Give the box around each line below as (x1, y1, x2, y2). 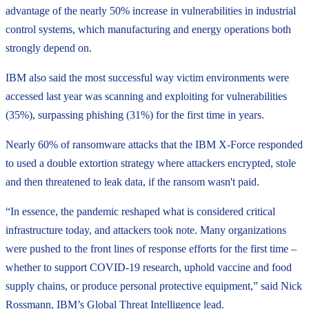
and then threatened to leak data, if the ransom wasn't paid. (6, 175, 259, 188)
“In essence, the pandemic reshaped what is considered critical (6, 205, 275, 217)
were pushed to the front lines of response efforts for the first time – (6, 242, 297, 255)
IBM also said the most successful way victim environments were (6, 71, 289, 83)
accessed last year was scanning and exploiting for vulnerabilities (6, 90, 287, 102)
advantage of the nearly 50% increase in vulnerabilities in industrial (6, 4, 296, 17)
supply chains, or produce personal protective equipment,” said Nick (6, 279, 302, 292)
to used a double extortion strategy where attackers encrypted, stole (6, 157, 296, 169)
